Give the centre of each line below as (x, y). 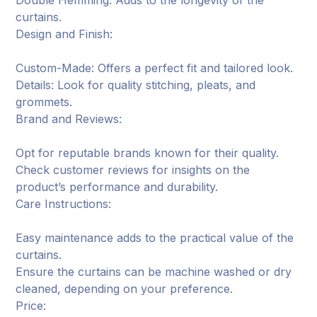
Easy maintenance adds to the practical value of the (155, 238)
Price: (31, 306)
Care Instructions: (64, 204)
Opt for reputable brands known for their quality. (148, 153)
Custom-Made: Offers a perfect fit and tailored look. (155, 68)
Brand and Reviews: (69, 119)
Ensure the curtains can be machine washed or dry (154, 272)
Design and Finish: (64, 34)
